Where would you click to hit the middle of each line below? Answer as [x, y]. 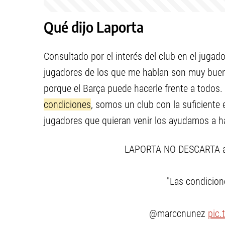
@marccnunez [179, 213]
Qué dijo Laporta [94, 27]
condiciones [67, 104]
